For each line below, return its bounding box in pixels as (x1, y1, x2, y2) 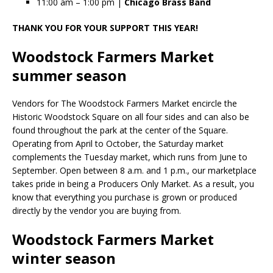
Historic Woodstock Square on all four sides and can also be (12, 110, 249, 122)
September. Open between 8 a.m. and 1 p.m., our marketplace (12, 164, 257, 176)
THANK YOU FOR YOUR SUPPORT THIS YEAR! (12, 21, 198, 34)
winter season (12, 247, 116, 268)
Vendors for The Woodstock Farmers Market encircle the (12, 97, 237, 109)
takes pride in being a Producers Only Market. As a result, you (12, 177, 254, 190)
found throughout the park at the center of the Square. (12, 124, 228, 136)
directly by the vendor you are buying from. (12, 204, 181, 216)
